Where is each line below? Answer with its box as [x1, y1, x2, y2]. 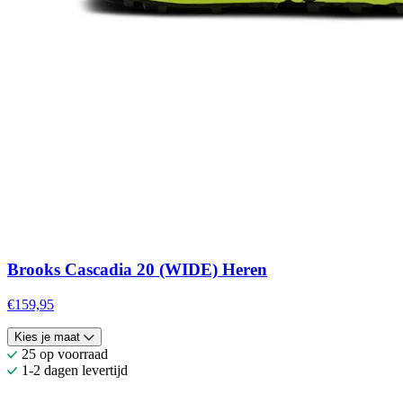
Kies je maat [14, 330, 80, 345]
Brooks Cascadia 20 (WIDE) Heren [7, 260, 267, 280]
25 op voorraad [22, 346, 108, 363]
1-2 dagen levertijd [22, 363, 128, 379]
